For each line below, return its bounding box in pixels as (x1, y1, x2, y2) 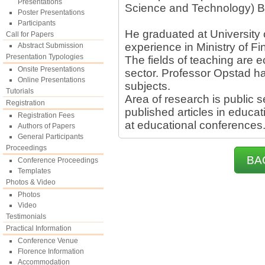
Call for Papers (6, 30, 54, 38)
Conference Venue (18, 237, 78, 245)
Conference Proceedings (18, 156, 98, 164)
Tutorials (6, 87, 34, 95)
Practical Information (6, 224, 72, 232)
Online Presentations (18, 76, 85, 84)
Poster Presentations (18, 8, 85, 17)
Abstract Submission (18, 41, 83, 50)
